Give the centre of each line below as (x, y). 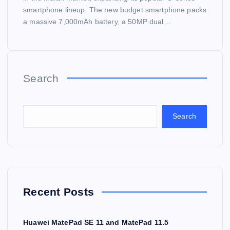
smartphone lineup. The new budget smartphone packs (115, 9)
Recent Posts (59, 191)
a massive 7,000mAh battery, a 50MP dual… (97, 21)
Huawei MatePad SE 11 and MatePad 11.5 (96, 222)
